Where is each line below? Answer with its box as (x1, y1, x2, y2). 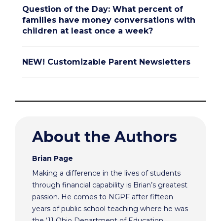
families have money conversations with (22, 15, 195, 25)
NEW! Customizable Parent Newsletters (22, 57, 190, 67)
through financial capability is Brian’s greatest (32, 181, 187, 190)
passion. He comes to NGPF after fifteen (32, 192, 173, 202)
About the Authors (32, 128, 177, 147)
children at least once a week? (22, 26, 153, 36)
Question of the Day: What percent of (22, 4, 183, 14)
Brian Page (32, 154, 73, 163)
